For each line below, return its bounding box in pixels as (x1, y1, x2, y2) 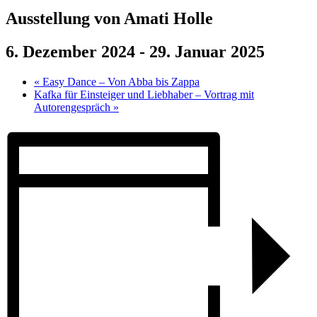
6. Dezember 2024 (6, 42, 135, 61)
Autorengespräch (34, 100, 113, 113)
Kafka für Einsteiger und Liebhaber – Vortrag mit (34, 88, 254, 100)
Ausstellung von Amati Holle (6, 8, 213, 28)
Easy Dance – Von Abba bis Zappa (40, 75, 200, 88)
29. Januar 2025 (149, 42, 265, 61)
